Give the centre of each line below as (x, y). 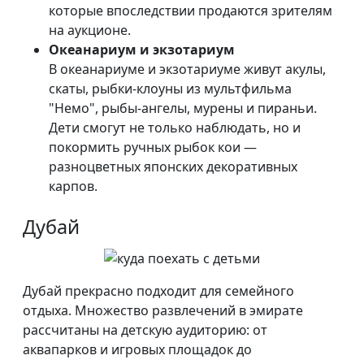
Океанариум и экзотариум (142, 50)
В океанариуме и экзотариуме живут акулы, (187, 69)
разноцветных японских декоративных (173, 167)
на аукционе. (90, 30)
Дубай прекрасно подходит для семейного (158, 290)
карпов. (73, 186)
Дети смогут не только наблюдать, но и (175, 128)
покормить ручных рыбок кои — (153, 147)
